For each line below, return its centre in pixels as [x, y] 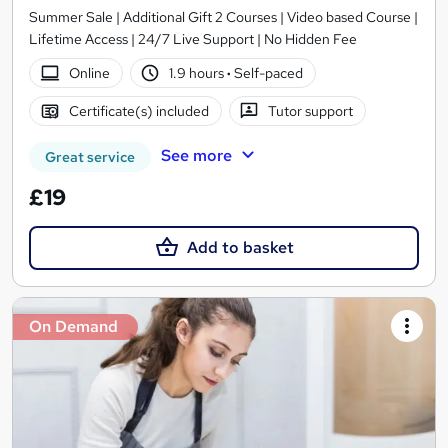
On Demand [73, 327]
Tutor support [311, 110]
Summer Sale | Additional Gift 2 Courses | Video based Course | [223, 17]
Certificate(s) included [138, 110]
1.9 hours [198, 72]
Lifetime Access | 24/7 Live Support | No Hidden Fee [193, 39]
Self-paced [267, 72]
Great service [90, 157]
